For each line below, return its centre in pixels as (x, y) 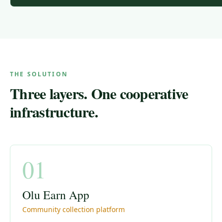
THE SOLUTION (39, 74)
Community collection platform (74, 209)
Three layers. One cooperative (99, 93)
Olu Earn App (56, 195)
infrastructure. (54, 111)
